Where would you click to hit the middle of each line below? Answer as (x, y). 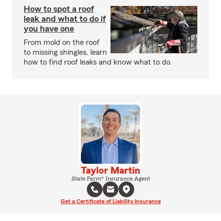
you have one (49, 29)
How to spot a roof (59, 9)
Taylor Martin (110, 171)
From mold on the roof (62, 42)
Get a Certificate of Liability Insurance (110, 201)
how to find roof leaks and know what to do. (98, 62)
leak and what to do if (65, 19)
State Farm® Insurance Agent (110, 179)
